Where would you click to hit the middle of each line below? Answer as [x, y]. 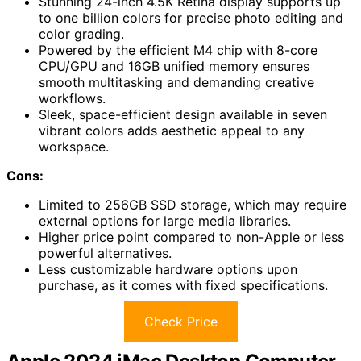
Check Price [180, 322]
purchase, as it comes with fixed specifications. [183, 285]
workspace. [74, 147]
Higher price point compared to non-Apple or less [191, 237]
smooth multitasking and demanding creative [176, 82]
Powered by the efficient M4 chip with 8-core [178, 50]
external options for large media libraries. [165, 221]
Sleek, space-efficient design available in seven [183, 114]
